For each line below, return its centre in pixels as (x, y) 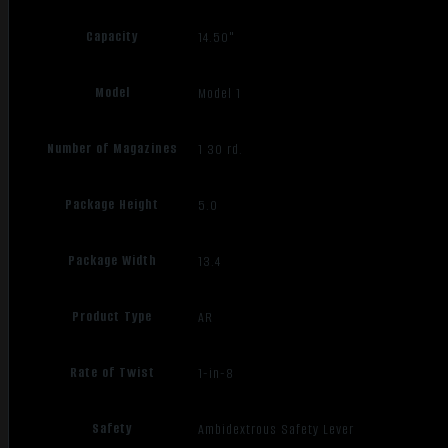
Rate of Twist (112, 373)
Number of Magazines (112, 149)
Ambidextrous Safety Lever (276, 429)
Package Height (112, 205)
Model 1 (220, 93)
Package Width (112, 261)
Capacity (112, 37)
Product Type (112, 317)
